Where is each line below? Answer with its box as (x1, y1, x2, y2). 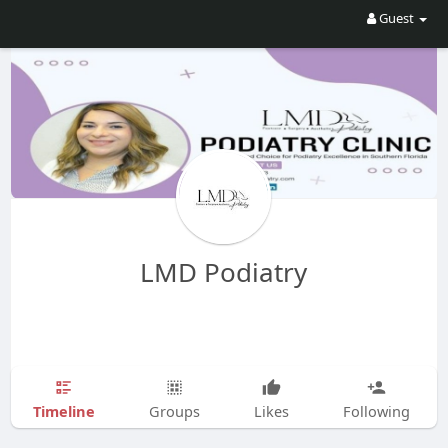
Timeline (32, 400, 95, 421)
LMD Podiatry (140, 253, 308, 290)
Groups (148, 400, 200, 421)
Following (342, 400, 410, 421)
